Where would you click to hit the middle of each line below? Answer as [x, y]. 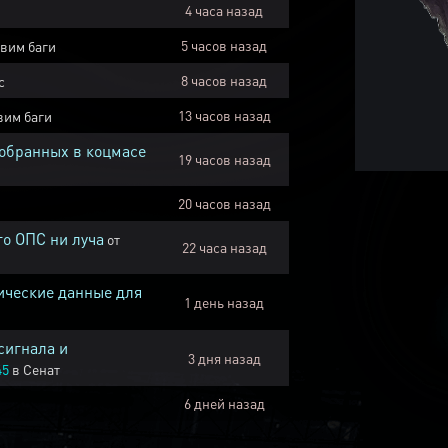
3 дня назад [224, 358]
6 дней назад [224, 403]
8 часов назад [224, 80]
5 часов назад [224, 45]
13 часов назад [224, 115]
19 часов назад [224, 159]
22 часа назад [224, 247]
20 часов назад [224, 203]
